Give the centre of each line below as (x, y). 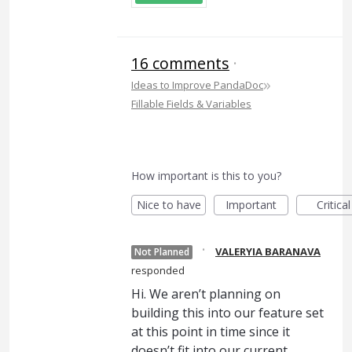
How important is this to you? (206, 176)
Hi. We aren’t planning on (206, 294)
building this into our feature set (227, 313)
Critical (334, 205)
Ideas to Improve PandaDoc (197, 85)
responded (158, 270)
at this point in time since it (211, 332)
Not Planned (162, 252)
